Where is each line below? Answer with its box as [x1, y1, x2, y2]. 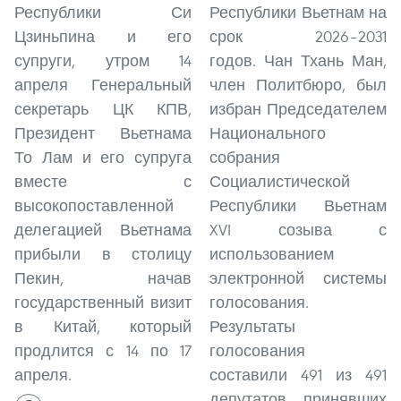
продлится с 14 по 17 [14, 340, 192, 361]
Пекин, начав [14, 268, 192, 288]
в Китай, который [14, 316, 192, 337]
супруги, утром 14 [14, 50, 192, 71]
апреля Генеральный [14, 74, 192, 95]
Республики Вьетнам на [209, 2, 387, 22]
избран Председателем [209, 98, 387, 119]
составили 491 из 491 [209, 364, 387, 385]
